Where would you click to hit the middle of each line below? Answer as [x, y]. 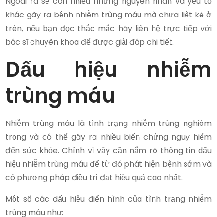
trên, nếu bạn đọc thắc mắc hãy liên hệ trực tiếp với [108, 28]
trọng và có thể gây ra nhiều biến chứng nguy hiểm [108, 137]
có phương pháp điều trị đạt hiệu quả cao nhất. [94, 177]
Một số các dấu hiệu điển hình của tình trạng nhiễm [108, 199]
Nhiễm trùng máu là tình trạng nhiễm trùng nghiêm [108, 123]
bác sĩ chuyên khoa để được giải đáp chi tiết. [90, 42]
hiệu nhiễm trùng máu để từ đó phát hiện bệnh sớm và [108, 164]
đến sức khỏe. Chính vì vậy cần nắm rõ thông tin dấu [108, 150]
